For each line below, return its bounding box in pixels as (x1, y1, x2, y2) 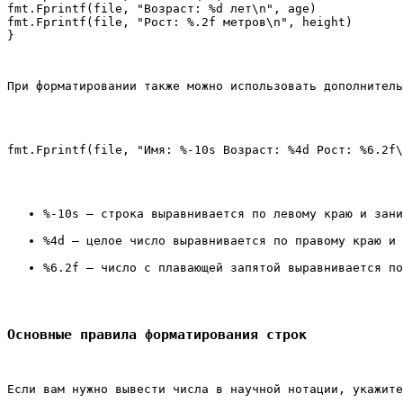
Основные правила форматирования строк (7, 327, 307, 344)
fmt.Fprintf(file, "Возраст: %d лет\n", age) (7, 2, 317, 16)
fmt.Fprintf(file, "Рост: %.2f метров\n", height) (7, 15, 353, 30)
